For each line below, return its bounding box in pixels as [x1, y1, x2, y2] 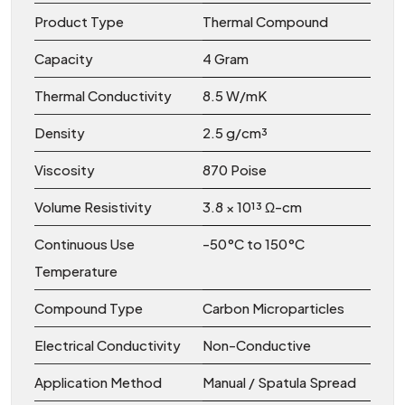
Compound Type [34, 298, 143, 316]
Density [34, 123, 85, 141]
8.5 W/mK [202, 86, 267, 104]
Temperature [34, 261, 118, 279]
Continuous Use [34, 234, 135, 252]
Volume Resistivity [34, 197, 152, 215]
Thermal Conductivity [34, 86, 172, 104]
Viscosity [34, 160, 95, 178]
